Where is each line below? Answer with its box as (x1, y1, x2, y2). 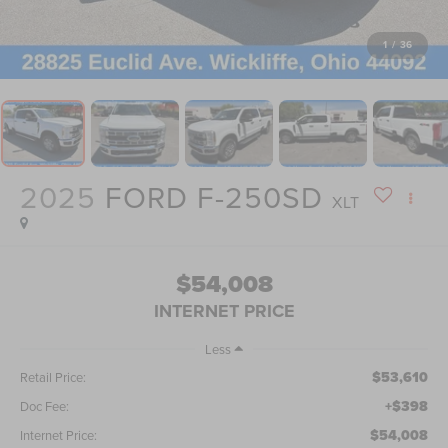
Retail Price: (20, 368, 87, 387)
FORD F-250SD (105, 176, 324, 219)
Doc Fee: (20, 397, 70, 416)
